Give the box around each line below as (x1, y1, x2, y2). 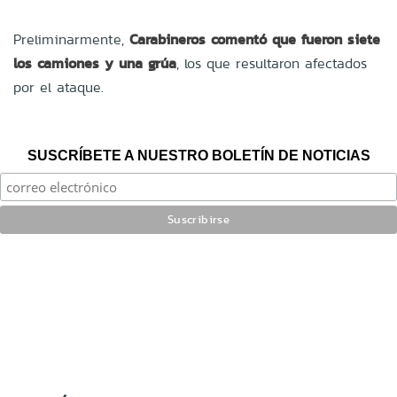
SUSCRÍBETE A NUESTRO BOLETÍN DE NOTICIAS (27, 147, 370, 163)
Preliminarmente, (13, 28, 129, 50)
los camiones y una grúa (13, 52, 176, 74)
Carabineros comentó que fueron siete (129, 28, 380, 50)
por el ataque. (13, 76, 104, 97)
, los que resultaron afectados (176, 52, 367, 74)
